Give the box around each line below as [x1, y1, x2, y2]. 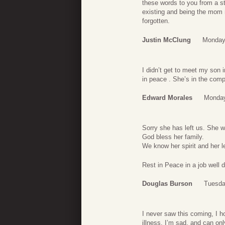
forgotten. [142, 17, 170, 25]
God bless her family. [142, 133, 204, 141]
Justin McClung [142, 36, 191, 44]
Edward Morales [142, 94, 192, 102]
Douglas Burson [142, 180, 192, 188]
